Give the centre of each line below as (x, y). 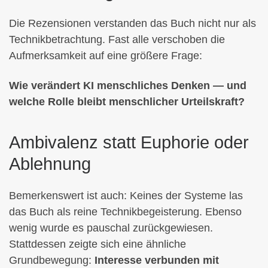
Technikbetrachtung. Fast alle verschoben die (117, 40)
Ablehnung (50, 164)
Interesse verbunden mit (157, 261)
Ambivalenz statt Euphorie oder (129, 142)
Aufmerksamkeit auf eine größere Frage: (106, 56)
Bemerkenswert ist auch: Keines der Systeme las (126, 196)
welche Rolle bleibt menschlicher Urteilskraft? (127, 101)
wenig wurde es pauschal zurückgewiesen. (111, 228)
